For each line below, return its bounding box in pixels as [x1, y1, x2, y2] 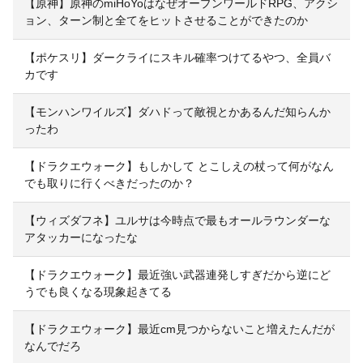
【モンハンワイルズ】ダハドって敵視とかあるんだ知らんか [24, 105, 331, 119]
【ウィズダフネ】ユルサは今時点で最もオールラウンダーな [24, 214, 331, 228]
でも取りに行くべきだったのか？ [24, 177, 194, 190]
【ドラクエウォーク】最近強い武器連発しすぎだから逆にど [24, 268, 331, 282]
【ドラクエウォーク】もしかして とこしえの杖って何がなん [24, 160, 334, 173]
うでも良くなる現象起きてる [24, 285, 172, 299]
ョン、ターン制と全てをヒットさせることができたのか [24, 14, 308, 28]
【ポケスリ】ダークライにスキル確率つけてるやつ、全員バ [24, 51, 331, 65]
